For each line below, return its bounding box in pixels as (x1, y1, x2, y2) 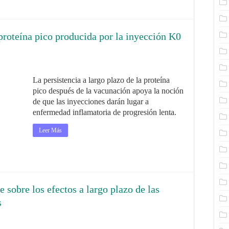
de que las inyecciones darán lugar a (33, 97, 149, 106)
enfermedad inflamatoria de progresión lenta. (33, 108, 176, 117)
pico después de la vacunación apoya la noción (33, 86, 184, 95)
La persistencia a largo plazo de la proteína (33, 76, 170, 84)
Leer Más (39, 127, 62, 134)
